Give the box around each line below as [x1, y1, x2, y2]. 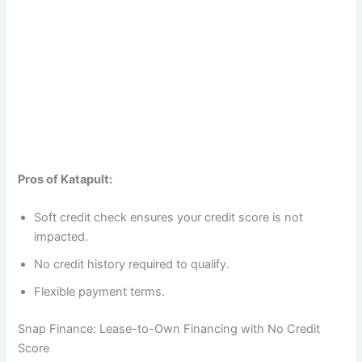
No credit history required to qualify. [34, 257, 230, 272]
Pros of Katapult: [18, 171, 113, 187]
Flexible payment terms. [34, 284, 166, 300]
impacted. [34, 229, 89, 245]
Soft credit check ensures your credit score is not [34, 210, 304, 225]
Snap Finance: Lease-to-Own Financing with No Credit [18, 322, 321, 337]
